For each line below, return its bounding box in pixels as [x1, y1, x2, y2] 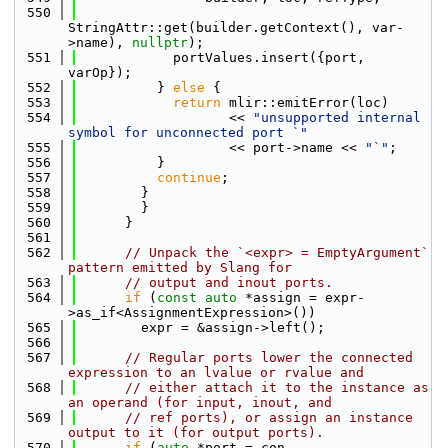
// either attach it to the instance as [125, 380, 429, 395]
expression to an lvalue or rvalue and [68, 365, 364, 380]
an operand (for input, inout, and [68, 395, 332, 410]
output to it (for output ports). [68, 425, 324, 440]
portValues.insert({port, [77, 50, 365, 65]
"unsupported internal [253, 110, 421, 125]
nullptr [132, 35, 188, 50]
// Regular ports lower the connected [125, 350, 413, 365]
